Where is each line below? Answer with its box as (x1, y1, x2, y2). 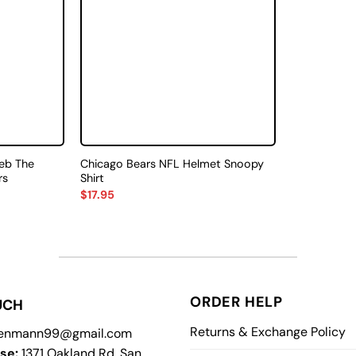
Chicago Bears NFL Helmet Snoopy (79, 157, 264, 172)
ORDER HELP (190, 292, 283, 312)
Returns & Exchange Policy (190, 323, 346, 341)
